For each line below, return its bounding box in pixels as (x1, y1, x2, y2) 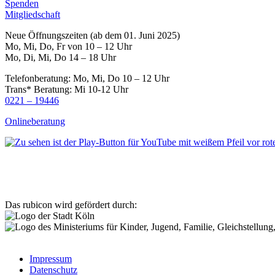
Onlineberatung (5, 115, 65, 126)
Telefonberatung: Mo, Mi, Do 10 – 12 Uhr (5, 72, 169, 83)
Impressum (29, 253, 72, 264)
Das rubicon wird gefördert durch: (5, 199, 137, 210)
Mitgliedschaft (5, 9, 60, 20)
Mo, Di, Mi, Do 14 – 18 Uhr (5, 52, 116, 63)
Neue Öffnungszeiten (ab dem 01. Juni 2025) (5, 29, 180, 41)
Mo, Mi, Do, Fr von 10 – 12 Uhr (5, 41, 132, 52)
